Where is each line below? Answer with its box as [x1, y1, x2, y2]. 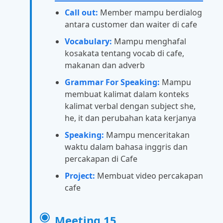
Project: [65, 170, 95, 181]
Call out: [65, 6, 98, 18]
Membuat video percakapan [95, 170, 203, 181]
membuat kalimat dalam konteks [65, 88, 189, 100]
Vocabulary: [65, 35, 112, 47]
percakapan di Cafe [65, 153, 137, 164]
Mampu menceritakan [104, 129, 190, 140]
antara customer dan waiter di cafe [65, 18, 197, 30]
